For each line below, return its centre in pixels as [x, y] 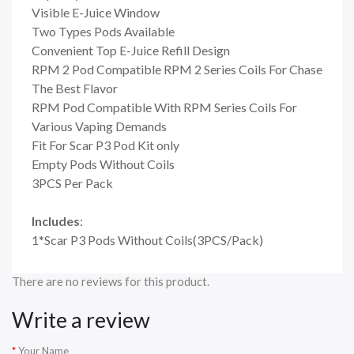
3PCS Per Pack [72, 183]
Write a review [81, 319]
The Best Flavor [75, 88]
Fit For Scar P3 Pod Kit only [105, 145]
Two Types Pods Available [103, 31]
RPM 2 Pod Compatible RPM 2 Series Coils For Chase [177, 69]
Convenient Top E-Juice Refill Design [131, 50]
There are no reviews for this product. [111, 281]
